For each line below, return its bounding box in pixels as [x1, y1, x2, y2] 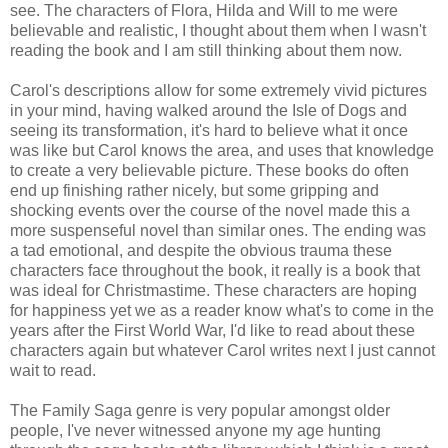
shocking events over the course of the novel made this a [10, 202, 410, 220]
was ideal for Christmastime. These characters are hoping [10, 282, 417, 300]
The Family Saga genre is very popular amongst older [10, 402, 390, 420]
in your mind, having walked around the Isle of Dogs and [10, 102, 407, 120]
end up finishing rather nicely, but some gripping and [10, 182, 379, 200]
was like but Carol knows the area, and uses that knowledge [10, 142, 434, 160]
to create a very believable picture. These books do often [10, 162, 409, 180]
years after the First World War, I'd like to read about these [10, 322, 415, 340]
